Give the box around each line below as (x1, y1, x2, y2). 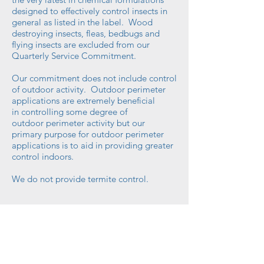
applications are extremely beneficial (12, 95, 155, 107)
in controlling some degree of (12, 106, 127, 118)
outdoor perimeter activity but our (12, 117, 145, 129)
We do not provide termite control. (12, 173, 148, 185)
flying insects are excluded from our (12, 39, 150, 51)
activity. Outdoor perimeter (54, 84, 166, 95)
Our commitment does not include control (12, 72, 177, 84)
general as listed (12, 16, 78, 28)
